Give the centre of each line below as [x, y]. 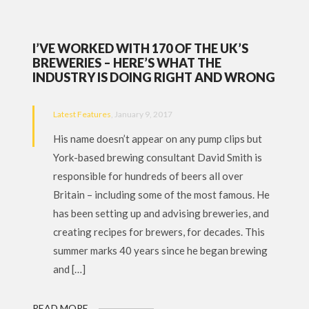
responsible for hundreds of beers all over [149, 176]
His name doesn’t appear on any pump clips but [158, 139]
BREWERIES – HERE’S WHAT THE [127, 63]
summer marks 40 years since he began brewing [161, 250]
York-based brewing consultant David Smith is [158, 157]
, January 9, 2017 [142, 114]
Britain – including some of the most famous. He [162, 195]
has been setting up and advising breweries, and [161, 213]
